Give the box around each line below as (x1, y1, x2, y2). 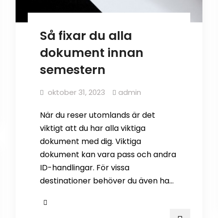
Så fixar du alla (40, 27, 132, 45)
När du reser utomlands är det (40, 109, 156, 121)
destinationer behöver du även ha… (40, 175, 174, 187)
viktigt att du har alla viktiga (40, 123, 146, 134)
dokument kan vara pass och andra (40, 149, 177, 161)
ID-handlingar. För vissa (40, 162, 130, 174)
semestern (40, 61, 106, 79)
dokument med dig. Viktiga (40, 136, 142, 147)
